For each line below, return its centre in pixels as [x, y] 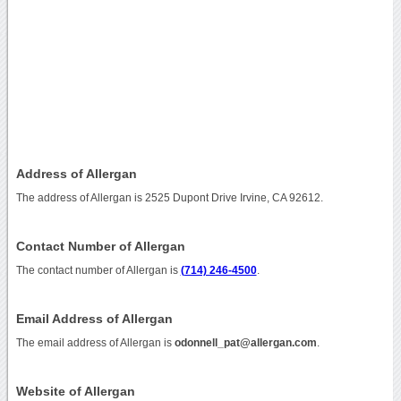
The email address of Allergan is [95, 342]
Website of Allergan [75, 391]
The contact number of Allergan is [98, 270]
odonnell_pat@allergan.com [245, 342]
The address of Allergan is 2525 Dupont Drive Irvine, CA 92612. [169, 197]
